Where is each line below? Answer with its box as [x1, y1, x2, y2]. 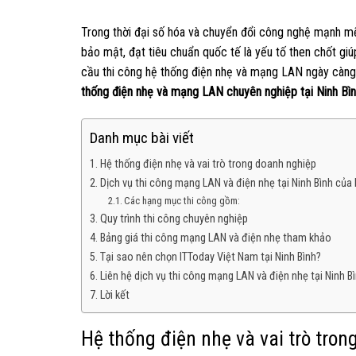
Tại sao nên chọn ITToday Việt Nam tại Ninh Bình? [99, 250, 321, 265]
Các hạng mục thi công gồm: [124, 195, 241, 207]
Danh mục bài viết [90, 129, 194, 148]
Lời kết [99, 288, 130, 303]
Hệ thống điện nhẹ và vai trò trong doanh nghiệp [99, 157, 316, 172]
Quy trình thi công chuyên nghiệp [99, 212, 248, 226]
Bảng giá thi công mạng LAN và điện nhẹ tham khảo [99, 231, 331, 246]
